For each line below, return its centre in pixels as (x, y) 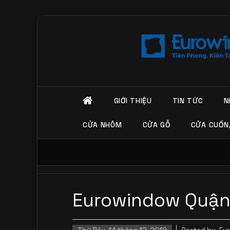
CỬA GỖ (156, 124)
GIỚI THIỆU (133, 101)
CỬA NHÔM (102, 124)
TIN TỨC (188, 101)
